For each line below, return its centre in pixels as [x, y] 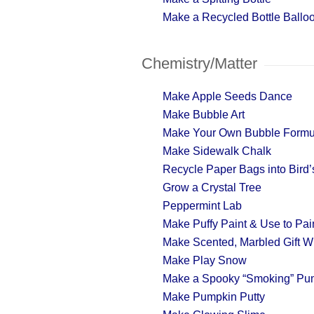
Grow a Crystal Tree [212, 187]
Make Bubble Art [204, 115]
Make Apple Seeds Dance [227, 96]
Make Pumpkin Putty [214, 297]
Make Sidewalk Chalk [217, 151]
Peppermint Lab [202, 206]
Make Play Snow [205, 260]
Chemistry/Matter [199, 63]
